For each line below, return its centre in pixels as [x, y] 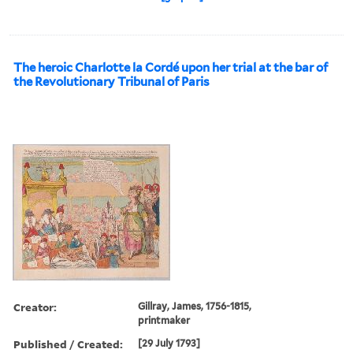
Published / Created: [68, 344]
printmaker [164, 320]
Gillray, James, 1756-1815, [195, 306]
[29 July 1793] [169, 343]
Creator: [35, 307]
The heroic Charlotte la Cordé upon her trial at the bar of [171, 67]
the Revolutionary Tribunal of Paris [111, 82]
